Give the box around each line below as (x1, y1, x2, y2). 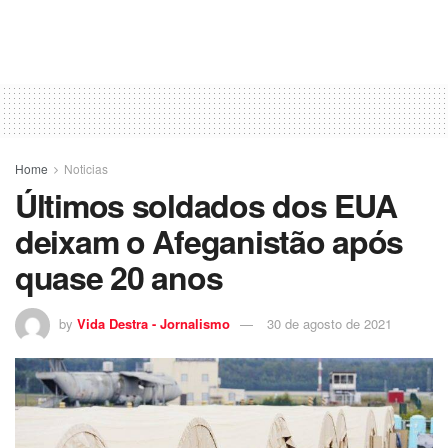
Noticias (64, 160, 108, 178)
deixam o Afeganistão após (15, 218, 403, 265)
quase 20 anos (15, 254, 223, 301)
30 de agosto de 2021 (267, 313, 392, 333)
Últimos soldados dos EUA (15, 182, 397, 229)
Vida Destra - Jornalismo (77, 313, 230, 333)
